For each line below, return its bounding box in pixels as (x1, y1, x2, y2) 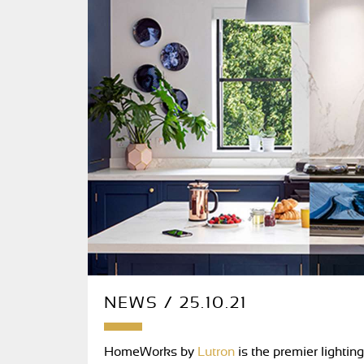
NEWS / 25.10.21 (104, 295, 247, 311)
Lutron (194, 345, 235, 358)
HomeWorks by (104, 345, 194, 358)
